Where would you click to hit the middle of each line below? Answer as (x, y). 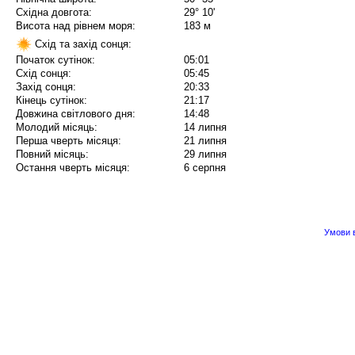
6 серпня (205, 168)
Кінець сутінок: (52, 101)
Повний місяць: (52, 155)
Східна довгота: (54, 13)
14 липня (205, 128)
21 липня (205, 141)
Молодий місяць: (57, 128)
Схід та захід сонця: (82, 44)
